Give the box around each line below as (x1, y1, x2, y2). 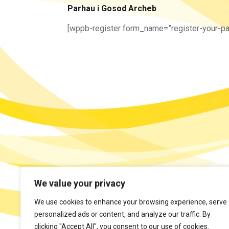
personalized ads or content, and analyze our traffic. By (34, 210, 211, 218)
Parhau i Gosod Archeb (67, 4, 156, 13)
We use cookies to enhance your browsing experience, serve (34, 198, 227, 206)
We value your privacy (34, 178, 125, 189)
